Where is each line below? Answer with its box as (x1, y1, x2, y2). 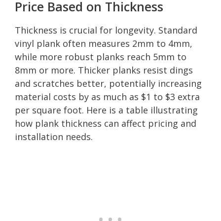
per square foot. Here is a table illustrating (15, 104, 198, 116)
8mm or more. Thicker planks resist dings (15, 64, 193, 76)
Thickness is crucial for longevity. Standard (15, 24, 197, 36)
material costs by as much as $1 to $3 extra (15, 90, 200, 103)
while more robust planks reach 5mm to (15, 50, 186, 63)
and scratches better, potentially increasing (15, 77, 202, 89)
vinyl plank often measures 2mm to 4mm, (15, 37, 192, 49)
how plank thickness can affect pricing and (15, 117, 196, 129)
